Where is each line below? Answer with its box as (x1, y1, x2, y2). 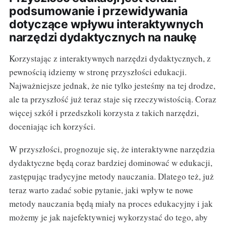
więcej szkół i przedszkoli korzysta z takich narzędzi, (9, 107, 199, 119)
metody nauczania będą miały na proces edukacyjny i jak (9, 198, 213, 210)
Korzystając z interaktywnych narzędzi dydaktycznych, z (9, 52, 211, 65)
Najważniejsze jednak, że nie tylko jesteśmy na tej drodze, (9, 80, 215, 92)
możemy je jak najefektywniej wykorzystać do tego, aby (9, 211, 208, 223)
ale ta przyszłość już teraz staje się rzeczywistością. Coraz (9, 93, 216, 105)
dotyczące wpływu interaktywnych (9, 17, 203, 32)
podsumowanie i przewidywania (9, 4, 188, 19)
